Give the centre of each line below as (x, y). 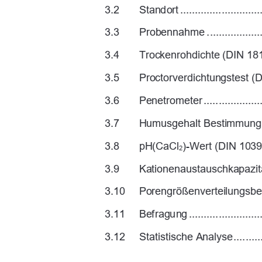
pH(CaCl (159, 146)
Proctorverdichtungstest (196, 78)
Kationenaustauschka (189, 168)
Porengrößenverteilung (192, 191)
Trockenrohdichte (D (187, 55)
